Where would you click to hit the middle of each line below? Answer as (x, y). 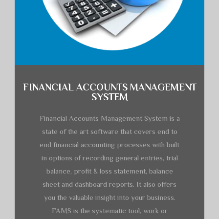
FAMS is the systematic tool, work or (109, 210)
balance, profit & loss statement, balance (109, 171)
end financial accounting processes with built (109, 144)
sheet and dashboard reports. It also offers (109, 184)
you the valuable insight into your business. (109, 197)
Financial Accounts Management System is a (109, 118)
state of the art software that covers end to (109, 131)
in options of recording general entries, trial (109, 157)
